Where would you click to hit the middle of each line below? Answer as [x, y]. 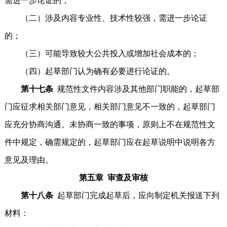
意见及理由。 [29, 160]
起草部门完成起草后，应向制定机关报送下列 [138, 195]
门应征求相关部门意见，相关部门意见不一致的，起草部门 [110, 107]
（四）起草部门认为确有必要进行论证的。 [89, 71]
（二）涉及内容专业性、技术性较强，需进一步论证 [106, 18]
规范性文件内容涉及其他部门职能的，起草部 [138, 89]
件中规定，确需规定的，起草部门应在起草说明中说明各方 [110, 142]
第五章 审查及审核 [113, 178]
